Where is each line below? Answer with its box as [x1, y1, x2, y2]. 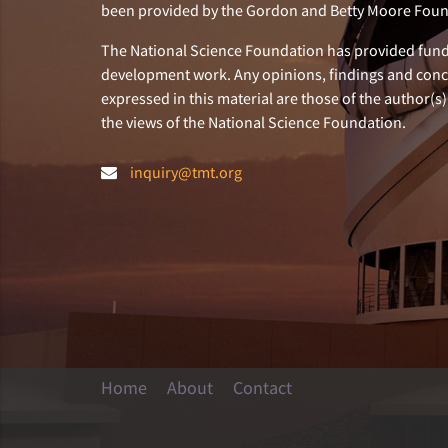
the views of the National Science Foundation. [100, 112, 406, 133]
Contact [232, 375, 292, 399]
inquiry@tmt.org [129, 162, 242, 183]
